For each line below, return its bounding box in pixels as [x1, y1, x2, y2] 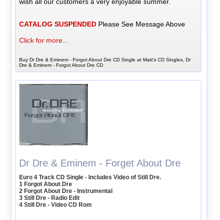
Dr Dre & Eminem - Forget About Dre [19, 157, 181, 168]
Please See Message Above [96, 20, 186, 28]
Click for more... [19, 36, 69, 45]
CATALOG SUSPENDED [19, 20, 97, 28]
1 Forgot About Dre [19, 180, 73, 188]
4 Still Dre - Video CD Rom [19, 201, 92, 208]
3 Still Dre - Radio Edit [19, 194, 80, 201]
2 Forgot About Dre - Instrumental [19, 187, 113, 194]
